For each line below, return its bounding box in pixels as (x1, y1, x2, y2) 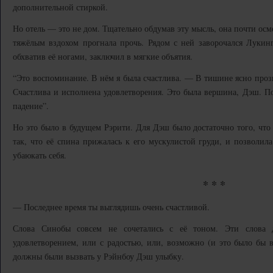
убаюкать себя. (13, 149, 66, 161)
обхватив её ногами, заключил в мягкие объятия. (13, 51, 193, 62)
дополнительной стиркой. (13, 1, 108, 13)
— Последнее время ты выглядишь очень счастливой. (13, 201, 210, 213)
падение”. (13, 100, 49, 112)
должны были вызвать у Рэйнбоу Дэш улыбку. (13, 250, 184, 262)
